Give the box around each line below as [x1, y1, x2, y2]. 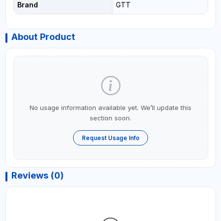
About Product [11, 31, 75, 42]
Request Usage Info [81, 134, 140, 142]
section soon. [90, 113, 131, 122]
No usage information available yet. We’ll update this [30, 103, 191, 111]
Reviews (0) [11, 170, 64, 181]
